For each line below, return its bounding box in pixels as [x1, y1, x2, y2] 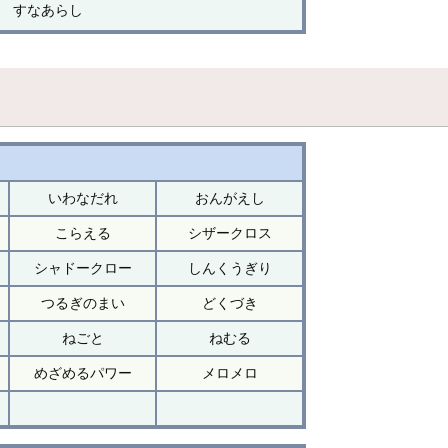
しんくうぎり [187, 259, 272, 276]
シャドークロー [33, 259, 132, 276]
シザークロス [187, 224, 272, 241]
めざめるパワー [33, 364, 132, 381]
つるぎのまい [40, 294, 125, 311]
